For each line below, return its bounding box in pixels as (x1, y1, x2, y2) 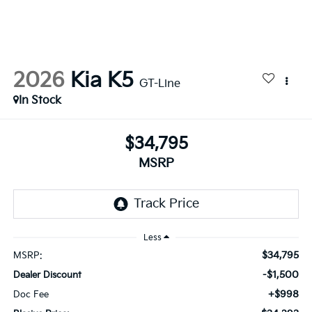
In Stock (18, 93, 61, 107)
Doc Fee (13, 289, 49, 300)
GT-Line (139, 77, 180, 91)
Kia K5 (70, 68, 134, 93)
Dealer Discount (13, 270, 81, 281)
